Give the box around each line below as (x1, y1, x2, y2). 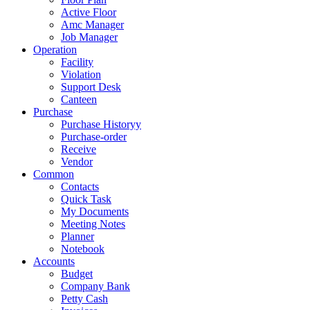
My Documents (61, 206, 129, 218)
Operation (33, 44, 77, 56)
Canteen (61, 93, 97, 106)
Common (33, 168, 74, 181)
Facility (61, 56, 93, 69)
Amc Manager (61, 19, 124, 31)
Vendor (61, 156, 93, 168)
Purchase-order (61, 131, 127, 143)
